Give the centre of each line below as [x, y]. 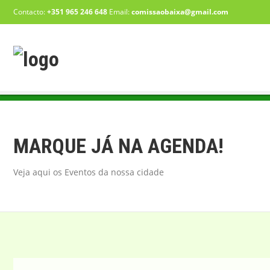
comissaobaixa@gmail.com [180, 12]
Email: [119, 12]
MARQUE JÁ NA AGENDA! [118, 146]
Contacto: [30, 12]
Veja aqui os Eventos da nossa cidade [89, 172]
